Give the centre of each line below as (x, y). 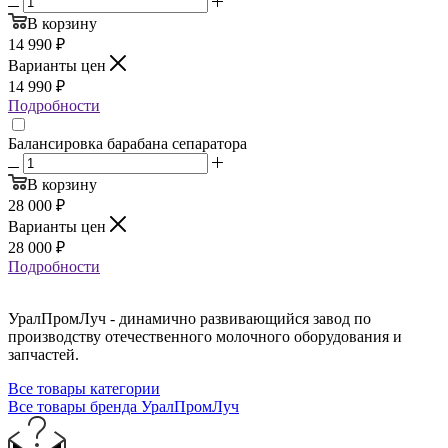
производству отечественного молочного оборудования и (205, 337)
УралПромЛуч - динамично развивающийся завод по (189, 319)
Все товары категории (84, 389)
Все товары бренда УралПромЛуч (123, 407)
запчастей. (43, 355)
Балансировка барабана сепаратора (127, 144)
